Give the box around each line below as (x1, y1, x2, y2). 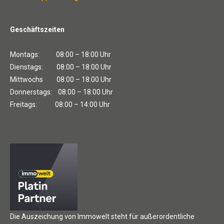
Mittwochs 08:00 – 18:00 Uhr (10, 75, 111, 83)
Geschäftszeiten (10, 25, 64, 33)
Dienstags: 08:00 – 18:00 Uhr (10, 62, 111, 71)
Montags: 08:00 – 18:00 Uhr (10, 50, 111, 58)
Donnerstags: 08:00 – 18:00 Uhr (10, 87, 113, 96)
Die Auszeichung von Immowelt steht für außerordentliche (10, 212, 194, 221)
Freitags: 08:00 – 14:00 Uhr (10, 100, 110, 108)
